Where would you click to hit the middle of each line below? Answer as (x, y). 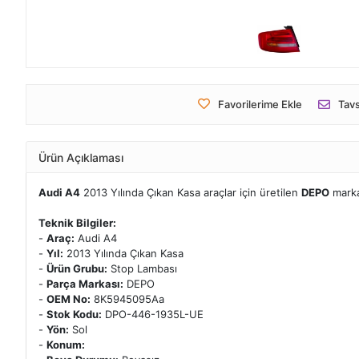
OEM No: (69, 299)
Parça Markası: (85, 284)
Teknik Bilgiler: (77, 223)
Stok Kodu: (74, 314)
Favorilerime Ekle (260, 104)
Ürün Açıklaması (81, 157)
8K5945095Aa (127, 299)
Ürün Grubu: (77, 268)
